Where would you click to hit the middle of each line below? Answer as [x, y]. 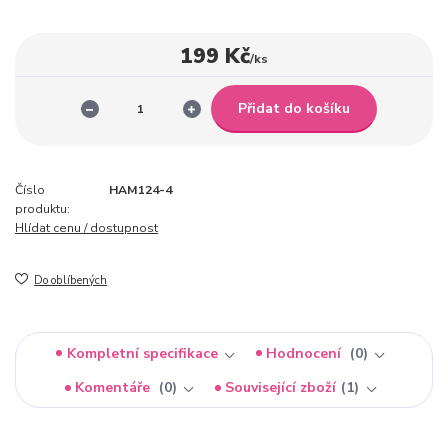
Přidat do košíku [293, 108]
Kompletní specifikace [142, 353]
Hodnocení [306, 353]
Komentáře [115, 388]
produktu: [42, 209]
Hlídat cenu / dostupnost [86, 228]
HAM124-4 [140, 190]
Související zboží [281, 388]
